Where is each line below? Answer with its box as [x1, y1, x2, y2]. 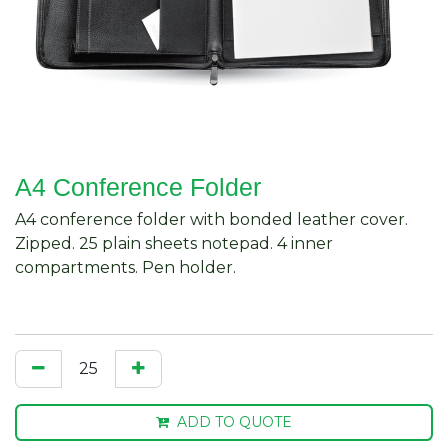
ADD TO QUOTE [177, 412, 292, 431]
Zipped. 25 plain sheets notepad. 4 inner [15, 233, 333, 253]
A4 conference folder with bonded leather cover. [15, 209, 408, 229]
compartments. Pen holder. [15, 257, 236, 277]
